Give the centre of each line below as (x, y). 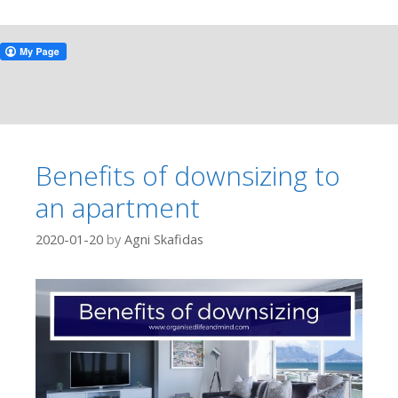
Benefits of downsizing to (188, 175)
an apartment (118, 207)
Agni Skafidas (164, 240)
